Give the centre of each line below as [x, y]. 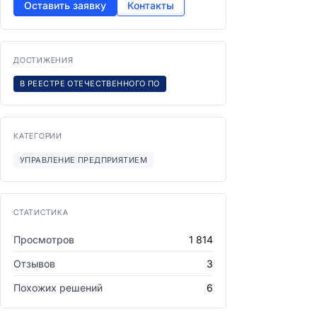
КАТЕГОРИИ [38, 136]
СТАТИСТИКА [41, 212]
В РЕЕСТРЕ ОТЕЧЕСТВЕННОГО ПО [90, 83]
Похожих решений [58, 288]
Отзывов [34, 264]
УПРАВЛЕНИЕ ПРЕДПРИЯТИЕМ [84, 160]
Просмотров [44, 240]
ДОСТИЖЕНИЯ [44, 60]
